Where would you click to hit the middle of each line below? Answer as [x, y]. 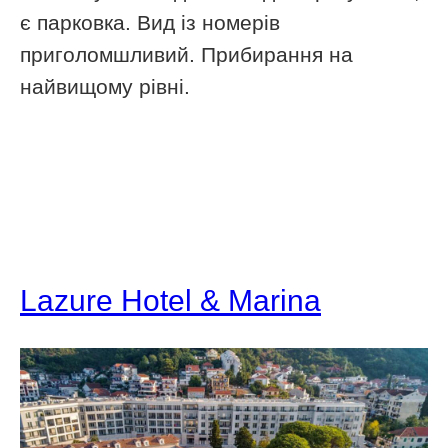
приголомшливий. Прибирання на [186, 54]
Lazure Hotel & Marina [170, 300]
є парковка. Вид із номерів [150, 22]
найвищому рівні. [105, 86]
